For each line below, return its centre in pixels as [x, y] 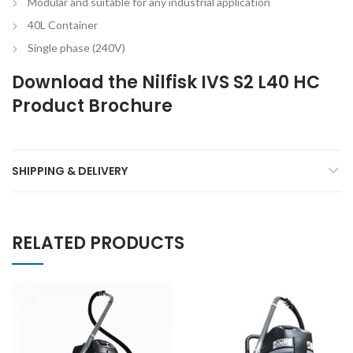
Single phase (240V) [76, 48]
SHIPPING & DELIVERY [70, 171]
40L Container [63, 25]
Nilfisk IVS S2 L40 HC [231, 83]
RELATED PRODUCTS [98, 243]
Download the [77, 83]
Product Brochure [92, 106]
